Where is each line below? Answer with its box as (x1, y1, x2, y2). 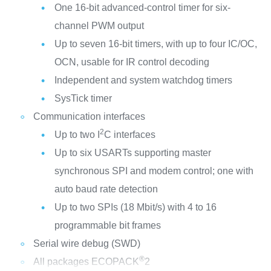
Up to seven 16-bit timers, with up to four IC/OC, (54, 39, 257, 49)
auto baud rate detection (54, 184, 158, 194)
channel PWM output (54, 21, 144, 31)
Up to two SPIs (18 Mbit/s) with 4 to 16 (54, 202, 217, 212)
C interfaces (103, 129, 155, 140)
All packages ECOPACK (33, 256, 139, 267)
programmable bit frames (54, 220, 161, 230)
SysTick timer (54, 93, 112, 103)
